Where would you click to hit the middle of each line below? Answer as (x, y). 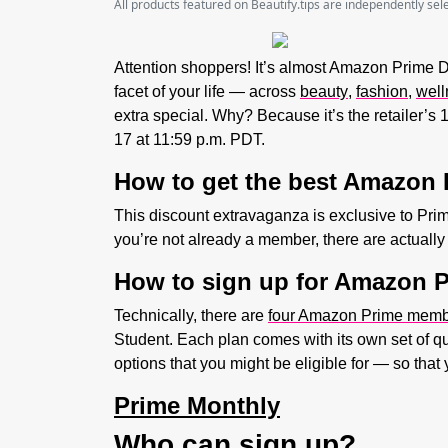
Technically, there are (191, 315)
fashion (382, 91)
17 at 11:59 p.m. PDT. (191, 139)
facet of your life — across (207, 91)
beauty (324, 91)
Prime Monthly (197, 405)
